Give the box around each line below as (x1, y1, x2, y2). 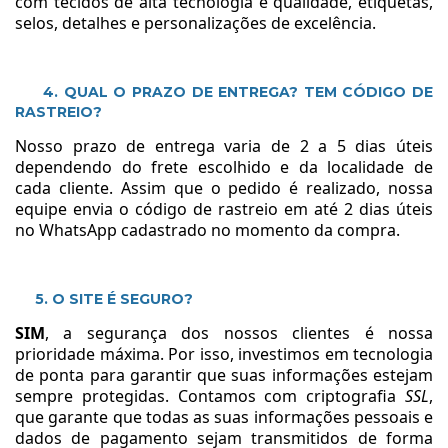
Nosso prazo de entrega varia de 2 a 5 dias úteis (15, 134, 433, 157)
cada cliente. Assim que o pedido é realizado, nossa (15, 176, 433, 199)
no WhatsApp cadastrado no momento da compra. (15, 218, 400, 241)
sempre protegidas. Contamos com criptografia (15, 384, 405, 407)
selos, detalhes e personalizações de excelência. (15, 11, 376, 34)
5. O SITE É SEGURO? (35, 289, 193, 308)
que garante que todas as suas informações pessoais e (15, 405, 433, 428)
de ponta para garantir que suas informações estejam (15, 363, 433, 386)
